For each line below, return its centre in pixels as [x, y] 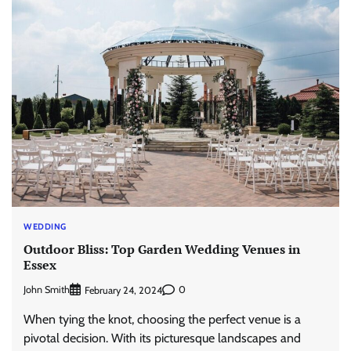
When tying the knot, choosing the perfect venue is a [162, 319]
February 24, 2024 [123, 290]
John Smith [47, 290]
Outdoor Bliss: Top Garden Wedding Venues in [162, 249]
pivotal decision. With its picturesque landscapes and [162, 338]
